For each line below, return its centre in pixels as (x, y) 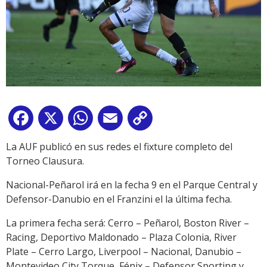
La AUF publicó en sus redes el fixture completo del (119, 147)
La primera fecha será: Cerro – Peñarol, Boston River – (128, 223)
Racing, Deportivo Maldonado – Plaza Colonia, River (121, 237)
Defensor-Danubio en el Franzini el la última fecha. (119, 199)
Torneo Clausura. (45, 161)
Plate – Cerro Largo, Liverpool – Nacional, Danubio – (124, 252)
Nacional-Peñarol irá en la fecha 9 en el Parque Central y (132, 185)
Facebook (57, 121)
